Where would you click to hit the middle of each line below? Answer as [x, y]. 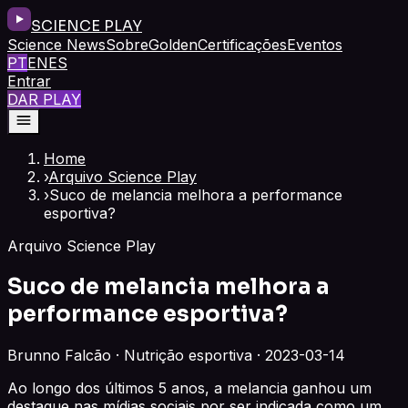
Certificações [242, 45]
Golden [173, 45]
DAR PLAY [44, 99]
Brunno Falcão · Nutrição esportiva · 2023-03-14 [176, 355]
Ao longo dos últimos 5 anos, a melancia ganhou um [189, 388]
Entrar [29, 81]
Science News [56, 45]
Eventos [315, 45]
